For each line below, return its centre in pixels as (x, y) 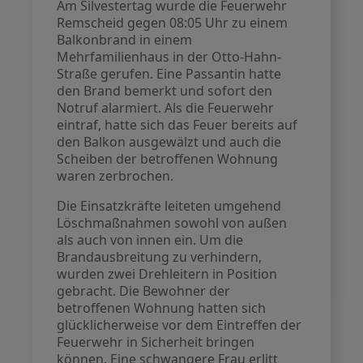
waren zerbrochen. (115, 176)
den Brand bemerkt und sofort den (165, 91)
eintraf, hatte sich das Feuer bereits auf (177, 125)
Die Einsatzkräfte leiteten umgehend (169, 206)
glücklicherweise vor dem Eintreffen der (179, 325)
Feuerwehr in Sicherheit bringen (156, 342)
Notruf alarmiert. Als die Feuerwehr (166, 108)
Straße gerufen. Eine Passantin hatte (169, 74)
